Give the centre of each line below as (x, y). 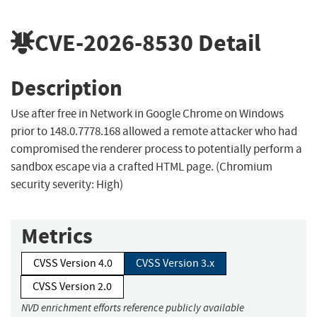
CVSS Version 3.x (175, 264)
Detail (227, 42)
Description (67, 88)
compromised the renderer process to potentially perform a (156, 149)
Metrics (57, 236)
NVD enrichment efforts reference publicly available (133, 308)
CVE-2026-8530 (114, 42)
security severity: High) (67, 185)
